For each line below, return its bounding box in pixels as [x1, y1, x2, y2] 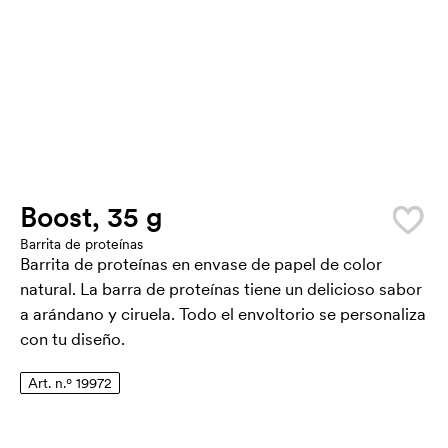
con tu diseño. [20, 328, 125, 350]
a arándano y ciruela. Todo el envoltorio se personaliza [20, 303, 426, 325]
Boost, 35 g [20, 199, 163, 235]
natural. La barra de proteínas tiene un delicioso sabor [20, 278, 422, 300]
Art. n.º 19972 [28, 374, 112, 392]
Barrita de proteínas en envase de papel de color [20, 253, 382, 275]
